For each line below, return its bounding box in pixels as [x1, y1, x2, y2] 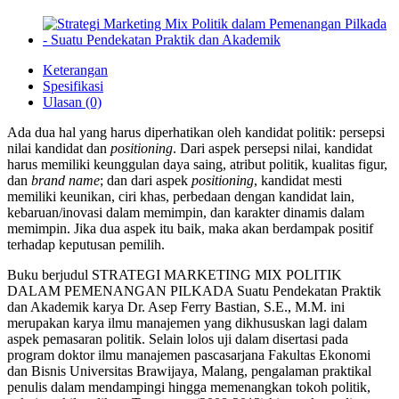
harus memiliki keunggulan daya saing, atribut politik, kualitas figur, [7, 157, 387, 172]
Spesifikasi [43, 78, 103, 94]
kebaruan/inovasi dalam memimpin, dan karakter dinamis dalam [7, 205, 364, 220]
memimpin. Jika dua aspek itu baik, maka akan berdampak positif [7, 221, 373, 236]
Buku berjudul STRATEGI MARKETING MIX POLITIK [7, 267, 342, 282]
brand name [31, 173, 100, 188]
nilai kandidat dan [7, 141, 110, 156]
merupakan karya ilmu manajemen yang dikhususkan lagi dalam [7, 315, 367, 330]
